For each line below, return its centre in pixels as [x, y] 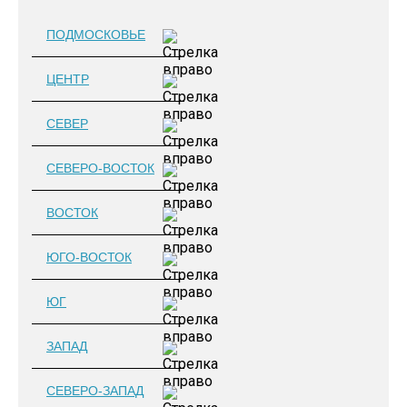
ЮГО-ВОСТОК [89, 257]
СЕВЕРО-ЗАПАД [95, 391]
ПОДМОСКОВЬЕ [96, 35]
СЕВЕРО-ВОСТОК [100, 168]
